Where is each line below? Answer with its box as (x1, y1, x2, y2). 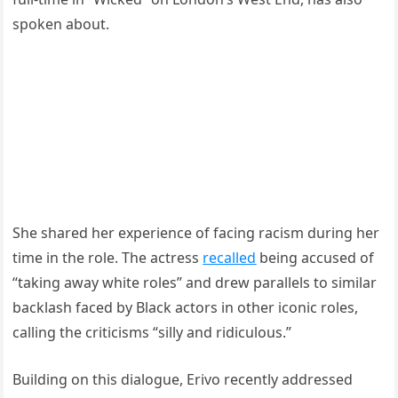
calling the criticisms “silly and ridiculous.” (12, 322, 292, 342)
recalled (203, 247, 257, 267)
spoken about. (12, 13, 110, 34)
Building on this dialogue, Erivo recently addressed (12, 369, 354, 389)
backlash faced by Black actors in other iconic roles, (12, 297, 359, 317)
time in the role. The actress (12, 247, 203, 267)
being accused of (256, 247, 375, 267)
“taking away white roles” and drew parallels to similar (12, 272, 378, 292)
